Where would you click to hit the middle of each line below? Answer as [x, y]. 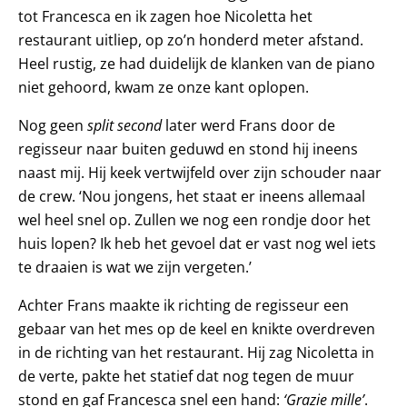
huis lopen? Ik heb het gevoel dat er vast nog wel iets [197, 243]
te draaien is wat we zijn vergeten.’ [135, 267]
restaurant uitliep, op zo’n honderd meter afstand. [191, 40]
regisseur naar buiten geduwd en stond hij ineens [188, 149]
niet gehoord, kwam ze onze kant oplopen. [164, 87]
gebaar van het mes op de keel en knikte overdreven [197, 328]
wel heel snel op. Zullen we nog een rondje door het [194, 219]
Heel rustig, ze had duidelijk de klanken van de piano [197, 63]
